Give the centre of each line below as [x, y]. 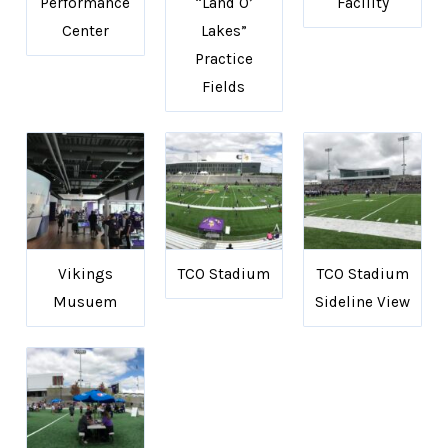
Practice [223, 58]
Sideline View [362, 302]
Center [85, 30]
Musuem [85, 302]
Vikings [85, 274]
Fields [224, 86]
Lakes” [223, 30]
